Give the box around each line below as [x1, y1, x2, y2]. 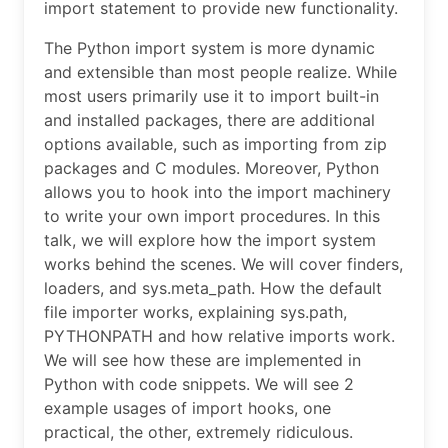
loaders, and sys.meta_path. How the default [44, 278, 382, 299]
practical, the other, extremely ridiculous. [44, 422, 353, 443]
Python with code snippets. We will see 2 [44, 374, 354, 395]
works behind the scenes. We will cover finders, [44, 254, 403, 275]
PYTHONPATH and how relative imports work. [44, 326, 395, 347]
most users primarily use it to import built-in [44, 86, 379, 107]
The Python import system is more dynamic [44, 38, 375, 59]
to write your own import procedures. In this [44, 206, 380, 227]
